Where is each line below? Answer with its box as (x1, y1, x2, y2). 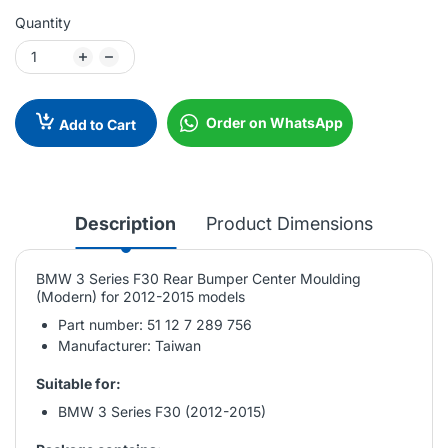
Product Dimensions (206, 212, 373, 234)
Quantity (15, 13, 71, 31)
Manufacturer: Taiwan (58, 336, 201, 354)
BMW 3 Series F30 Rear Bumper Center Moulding (36, 269, 361, 287)
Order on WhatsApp (206, 113, 343, 131)
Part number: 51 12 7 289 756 (58, 315, 252, 333)
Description (75, 212, 176, 234)
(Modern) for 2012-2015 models (36, 287, 245, 305)
